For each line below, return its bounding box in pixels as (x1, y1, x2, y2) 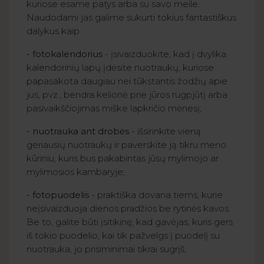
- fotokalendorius (27, 48, 103, 60)
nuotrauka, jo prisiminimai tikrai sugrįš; (27, 243, 186, 255)
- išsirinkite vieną (129, 125, 201, 137)
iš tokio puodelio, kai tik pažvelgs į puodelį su (27, 229, 220, 241)
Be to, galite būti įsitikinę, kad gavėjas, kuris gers (27, 216, 233, 227)
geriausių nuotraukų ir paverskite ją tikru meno (27, 138, 226, 150)
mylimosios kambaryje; (27, 166, 125, 177)
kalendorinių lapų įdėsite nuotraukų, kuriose (27, 61, 214, 73)
